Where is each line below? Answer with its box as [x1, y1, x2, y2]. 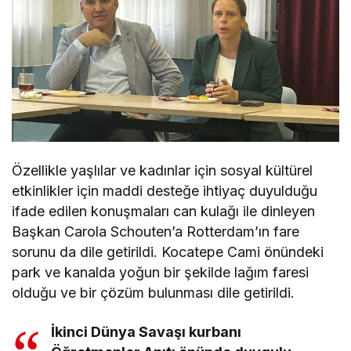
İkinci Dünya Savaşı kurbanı [51, 324, 242, 341]
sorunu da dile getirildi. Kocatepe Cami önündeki [12, 244, 324, 261]
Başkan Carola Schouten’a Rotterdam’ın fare [12, 223, 300, 241]
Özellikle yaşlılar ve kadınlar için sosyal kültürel [12, 162, 313, 179]
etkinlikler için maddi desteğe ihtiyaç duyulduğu [12, 183, 318, 200]
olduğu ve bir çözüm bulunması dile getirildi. [12, 284, 295, 302]
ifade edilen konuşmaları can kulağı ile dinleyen [12, 203, 316, 220]
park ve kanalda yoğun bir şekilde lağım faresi [12, 264, 309, 281]
